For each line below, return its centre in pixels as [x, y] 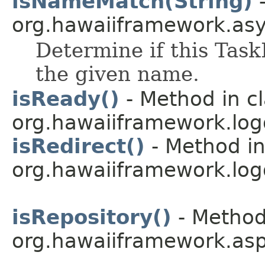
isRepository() [92, 217]
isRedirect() [78, 146]
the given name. [117, 74]
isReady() [66, 98]
